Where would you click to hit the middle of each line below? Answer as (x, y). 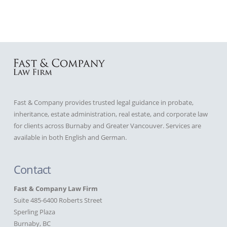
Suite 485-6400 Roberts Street (58, 200)
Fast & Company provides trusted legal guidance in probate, (103, 103)
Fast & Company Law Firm (55, 189)
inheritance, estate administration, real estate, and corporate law (110, 114)
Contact (32, 169)
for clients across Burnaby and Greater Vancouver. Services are (107, 126)
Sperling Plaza (34, 212)
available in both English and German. (70, 138)
